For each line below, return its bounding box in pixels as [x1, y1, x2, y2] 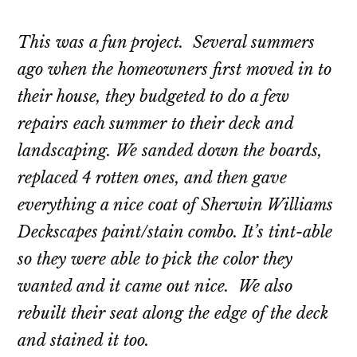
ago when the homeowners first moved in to [18, 60, 332, 80]
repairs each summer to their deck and [18, 114, 294, 134]
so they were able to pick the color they [18, 249, 293, 269]
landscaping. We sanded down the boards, [18, 141, 323, 161]
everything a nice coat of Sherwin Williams [18, 195, 334, 215]
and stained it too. [18, 331, 150, 351]
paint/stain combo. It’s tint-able [98, 222, 333, 242]
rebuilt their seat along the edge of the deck [18, 304, 329, 324]
